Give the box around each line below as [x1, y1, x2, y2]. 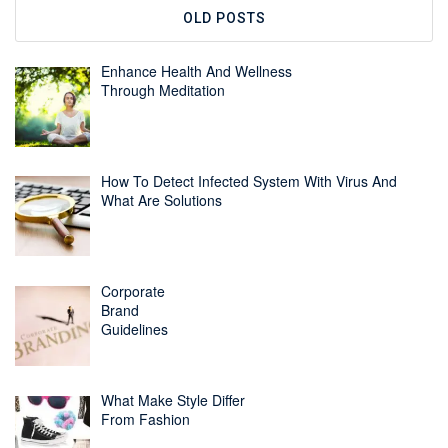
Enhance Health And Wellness [100, 61, 292, 82]
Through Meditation [100, 80, 225, 101]
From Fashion [100, 409, 190, 430]
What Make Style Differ [100, 390, 245, 411]
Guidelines [100, 318, 168, 339]
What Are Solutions [100, 190, 222, 211]
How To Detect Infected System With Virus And [100, 171, 397, 192]
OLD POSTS [182, 10, 266, 27]
